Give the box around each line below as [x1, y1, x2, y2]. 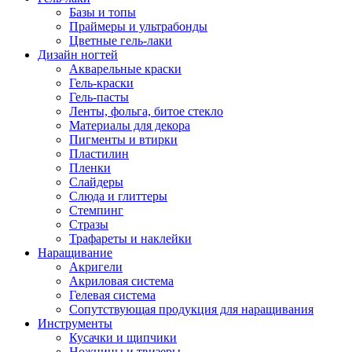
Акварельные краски [69, 62, 181, 76]
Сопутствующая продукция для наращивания [69, 302, 313, 317]
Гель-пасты [69, 90, 129, 104]
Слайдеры [69, 175, 123, 189]
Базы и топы [69, 5, 136, 20]
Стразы [69, 218, 108, 232]
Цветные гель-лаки [69, 34, 172, 48]
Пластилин [69, 147, 129, 161]
